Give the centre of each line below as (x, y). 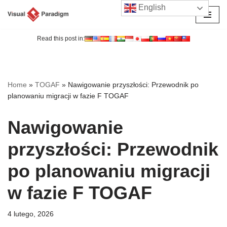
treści (17, 51)
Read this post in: (61, 39)
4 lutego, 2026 (31, 214)
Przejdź (20, 27)
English (151, 8)
